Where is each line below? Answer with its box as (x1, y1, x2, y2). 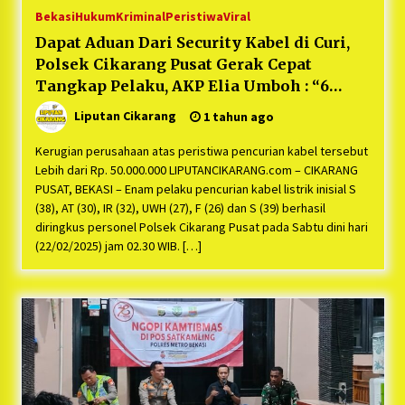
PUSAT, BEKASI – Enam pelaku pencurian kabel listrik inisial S (34, 181, 356, 198)
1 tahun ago (200, 108, 274, 126)
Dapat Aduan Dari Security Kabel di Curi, (34, 33, 350, 52)
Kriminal (115, 8, 165, 25)
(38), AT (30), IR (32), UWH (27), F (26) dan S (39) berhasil (34, 200, 325, 217)
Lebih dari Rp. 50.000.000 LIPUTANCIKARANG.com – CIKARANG (34, 162, 358, 179)
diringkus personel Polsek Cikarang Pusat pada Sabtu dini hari (34, 219, 368, 236)
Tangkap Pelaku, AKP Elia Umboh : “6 (34, 77, 329, 96)
